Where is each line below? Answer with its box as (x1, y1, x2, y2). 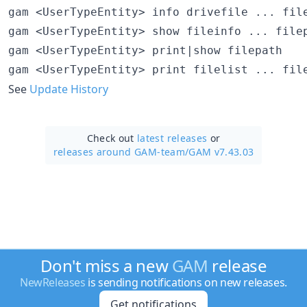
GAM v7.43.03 (188, 145, 254, 158)
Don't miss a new (40, 254, 172, 277)
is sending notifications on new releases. (85, 275, 287, 290)
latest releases (137, 131, 208, 145)
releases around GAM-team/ (53, 145, 189, 158)
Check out (86, 131, 138, 145)
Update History (29, 81, 108, 97)
